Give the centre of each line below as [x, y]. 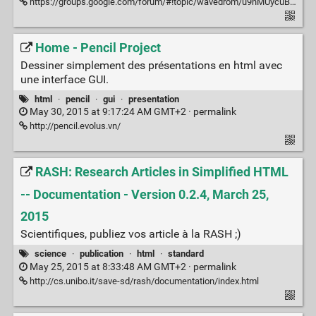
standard [186, 254]
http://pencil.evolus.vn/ [74, 126]
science [50, 254]
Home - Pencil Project [98, 48]
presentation [154, 99]
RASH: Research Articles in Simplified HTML [162, 172]
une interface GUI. [64, 79]
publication [101, 254]
